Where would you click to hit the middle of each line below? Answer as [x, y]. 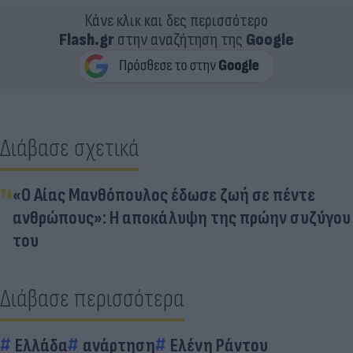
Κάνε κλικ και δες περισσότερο [176, 20]
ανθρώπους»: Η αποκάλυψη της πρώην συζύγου [182, 217]
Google [270, 39]
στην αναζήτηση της [180, 39]
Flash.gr [87, 39]
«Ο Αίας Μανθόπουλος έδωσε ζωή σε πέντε [164, 195]
